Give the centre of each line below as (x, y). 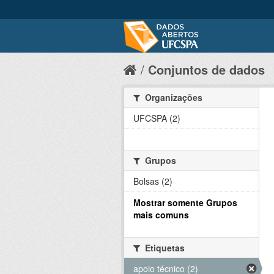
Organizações (172, 97)
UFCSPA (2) (157, 118)
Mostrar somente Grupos (185, 202)
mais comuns (161, 215)
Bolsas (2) (153, 181)
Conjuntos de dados (206, 69)
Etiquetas (164, 248)
